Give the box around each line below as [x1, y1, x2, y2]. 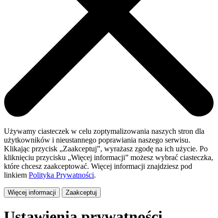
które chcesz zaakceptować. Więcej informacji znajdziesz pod [4, 162, 192, 170]
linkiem [4, 170, 29, 179]
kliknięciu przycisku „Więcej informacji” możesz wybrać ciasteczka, [4, 153, 213, 162]
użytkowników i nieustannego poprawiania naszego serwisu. [4, 135, 190, 144]
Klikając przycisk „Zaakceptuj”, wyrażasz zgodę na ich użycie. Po [4, 144, 208, 153]
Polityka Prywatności [29, 170, 94, 179]
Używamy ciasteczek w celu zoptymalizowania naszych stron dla [4, 127, 204, 135]
